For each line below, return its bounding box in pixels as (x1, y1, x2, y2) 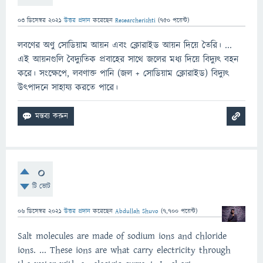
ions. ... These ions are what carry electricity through (18, 244, 231, 257)
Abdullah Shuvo (115, 207, 159, 215)
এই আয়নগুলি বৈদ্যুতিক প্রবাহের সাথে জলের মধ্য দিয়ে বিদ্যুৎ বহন (18, 53, 238, 66)
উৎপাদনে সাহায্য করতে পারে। (18, 81, 118, 94)
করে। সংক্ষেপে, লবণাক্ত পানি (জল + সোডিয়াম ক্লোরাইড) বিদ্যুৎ (18, 67, 229, 80)
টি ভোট (32, 181, 50, 191)
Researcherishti (115, 16, 156, 25)
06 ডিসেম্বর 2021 (18, 207, 62, 215)
